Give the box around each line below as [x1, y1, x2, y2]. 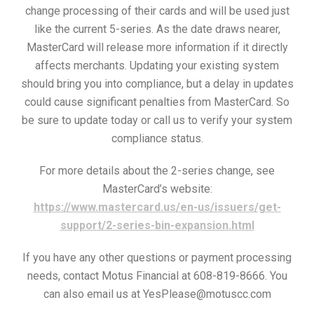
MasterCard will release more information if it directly [26, 40, 288, 54]
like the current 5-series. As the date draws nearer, [34, 22, 280, 36]
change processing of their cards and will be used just [25, 4, 289, 18]
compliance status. [111, 131, 203, 145]
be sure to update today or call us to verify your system [22, 113, 292, 127]
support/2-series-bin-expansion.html [60, 218, 254, 232]
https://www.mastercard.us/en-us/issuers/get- [33, 200, 281, 214]
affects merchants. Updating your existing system [35, 58, 279, 72]
